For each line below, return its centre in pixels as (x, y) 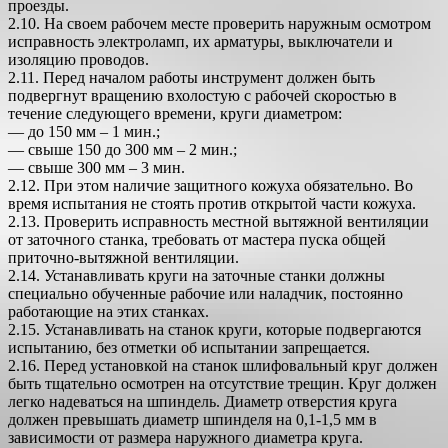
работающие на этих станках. (108, 312)
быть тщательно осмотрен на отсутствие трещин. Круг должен (222, 384)
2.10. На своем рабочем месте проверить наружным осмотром (219, 24)
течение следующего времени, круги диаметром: (175, 114)
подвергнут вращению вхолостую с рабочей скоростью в (202, 96)
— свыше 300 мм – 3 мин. (96, 168)
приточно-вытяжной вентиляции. (123, 258)
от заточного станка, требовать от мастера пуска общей (197, 240)
